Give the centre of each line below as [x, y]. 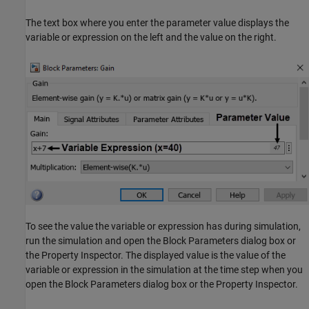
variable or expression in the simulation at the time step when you [164, 269]
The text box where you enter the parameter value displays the [157, 22]
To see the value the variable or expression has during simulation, [163, 226]
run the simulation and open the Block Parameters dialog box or [161, 240]
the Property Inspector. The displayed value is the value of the [156, 255]
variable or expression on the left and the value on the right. [151, 37]
